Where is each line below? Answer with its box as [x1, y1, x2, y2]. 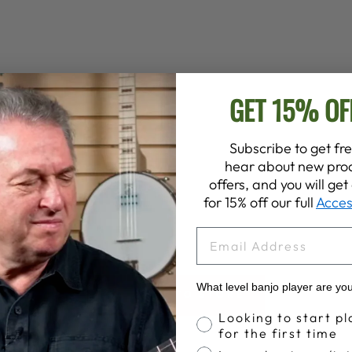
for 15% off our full [203, 193, 316, 211]
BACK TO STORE [129, 288, 245, 300]
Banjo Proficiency [196, 308, 322, 324]
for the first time [218, 325, 338, 341]
